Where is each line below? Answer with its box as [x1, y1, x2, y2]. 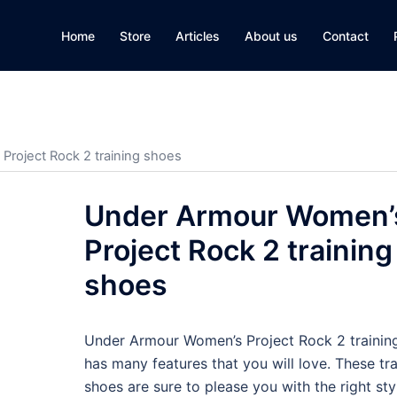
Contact [323, 27, 369, 43]
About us [245, 27, 298, 43]
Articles [175, 27, 220, 43]
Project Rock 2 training [83, 233, 393, 268]
